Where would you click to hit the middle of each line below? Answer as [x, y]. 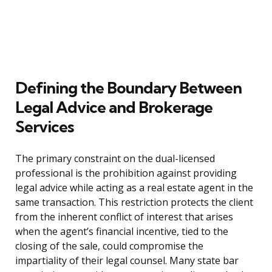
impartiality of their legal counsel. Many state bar [127, 261]
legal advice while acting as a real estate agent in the [134, 188]
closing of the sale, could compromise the [109, 246]
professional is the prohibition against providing [126, 173]
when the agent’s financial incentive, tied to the [122, 232]
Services [44, 127]
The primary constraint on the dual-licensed [115, 159]
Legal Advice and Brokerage [114, 107]
